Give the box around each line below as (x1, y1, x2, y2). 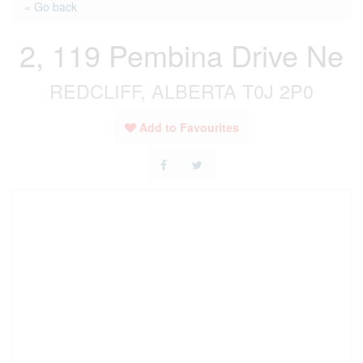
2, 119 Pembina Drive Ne (19, 34, 344, 75)
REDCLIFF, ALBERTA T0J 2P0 (49, 77, 314, 105)
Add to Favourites (139, 119, 239, 135)
